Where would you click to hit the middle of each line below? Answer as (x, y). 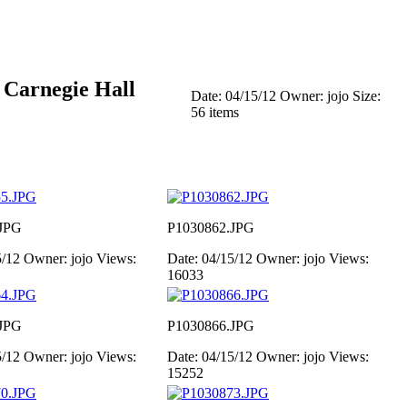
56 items (215, 112)
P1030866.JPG (211, 326)
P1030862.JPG (211, 228)
